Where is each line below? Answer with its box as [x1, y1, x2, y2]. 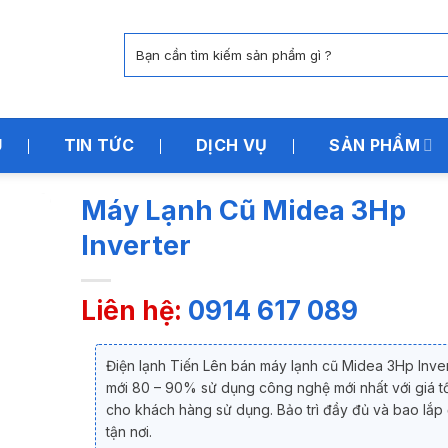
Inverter [81, 229, 191, 262]
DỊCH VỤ [196, 135, 268, 155]
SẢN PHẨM [329, 135, 420, 155]
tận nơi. [106, 423, 152, 440]
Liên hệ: [81, 295, 188, 326]
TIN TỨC [63, 135, 135, 155]
